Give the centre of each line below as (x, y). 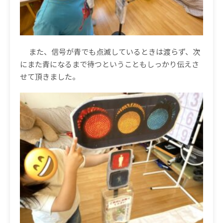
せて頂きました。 (50, 77)
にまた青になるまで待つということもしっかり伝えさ (110, 64)
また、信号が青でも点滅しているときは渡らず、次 (114, 52)
